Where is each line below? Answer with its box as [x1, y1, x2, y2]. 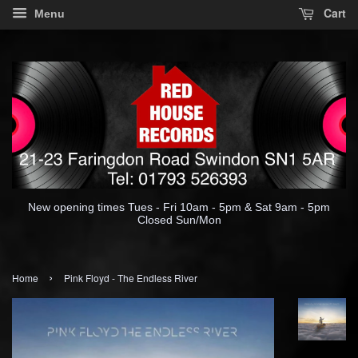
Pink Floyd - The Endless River [64, 270, 197, 284]
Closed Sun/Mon [137, 213, 221, 226]
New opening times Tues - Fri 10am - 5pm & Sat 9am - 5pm [28, 200, 330, 213]
